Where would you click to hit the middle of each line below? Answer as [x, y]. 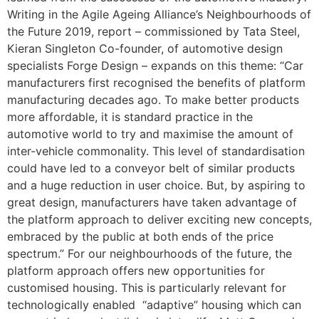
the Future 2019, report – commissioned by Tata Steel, [153, 31]
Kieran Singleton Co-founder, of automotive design [145, 48]
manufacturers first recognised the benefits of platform [156, 83]
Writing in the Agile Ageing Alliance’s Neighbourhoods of [159, 14]
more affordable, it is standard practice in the [130, 117]
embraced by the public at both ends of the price [140, 236]
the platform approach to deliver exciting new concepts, [159, 219]
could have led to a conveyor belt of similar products [151, 168]
